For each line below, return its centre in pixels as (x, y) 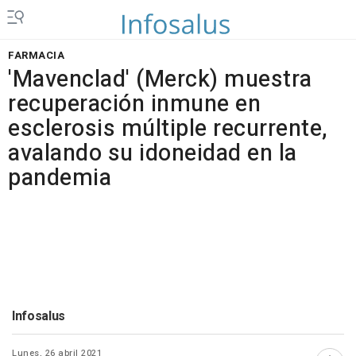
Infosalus (39, 316)
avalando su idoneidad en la (153, 153)
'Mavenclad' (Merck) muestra (160, 79)
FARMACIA (36, 55)
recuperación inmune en (134, 104)
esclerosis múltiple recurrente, (168, 129)
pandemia (60, 178)
